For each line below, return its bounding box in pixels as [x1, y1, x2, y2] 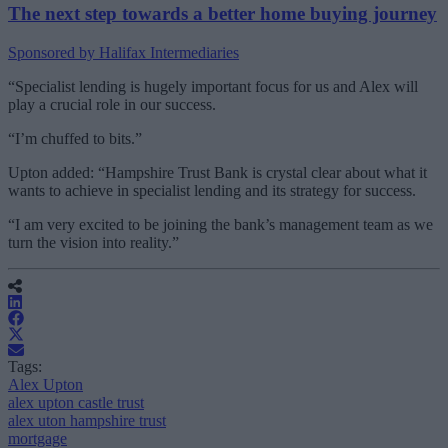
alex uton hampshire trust [8, 411, 166, 429]
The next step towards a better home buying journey [8, 3, 437, 25]
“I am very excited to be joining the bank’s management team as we [8, 215, 433, 233]
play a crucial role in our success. [8, 95, 216, 113]
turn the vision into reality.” [8, 233, 179, 251]
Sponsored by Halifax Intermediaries [8, 43, 239, 61]
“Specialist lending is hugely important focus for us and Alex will [8, 77, 418, 95]
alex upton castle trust [8, 393, 144, 411]
